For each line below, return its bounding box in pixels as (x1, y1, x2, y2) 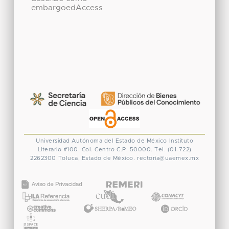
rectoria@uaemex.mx (137, 155, 199, 162)
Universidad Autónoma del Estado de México (36, 138, 167, 144)
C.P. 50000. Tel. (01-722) (117, 147, 192, 153)
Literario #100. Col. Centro (37, 147, 114, 153)
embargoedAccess (31, 4, 103, 12)
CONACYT (148, 182, 186, 191)
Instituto (169, 138, 193, 144)
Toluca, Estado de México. (58, 155, 135, 162)
